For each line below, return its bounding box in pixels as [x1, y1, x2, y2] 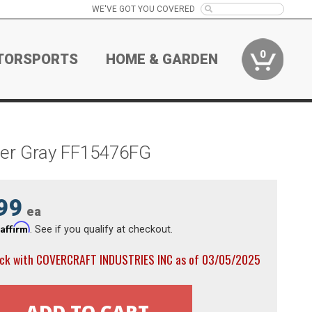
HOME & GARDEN [106, 51, 219, 68]
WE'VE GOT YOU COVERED [91, 4, 195, 14]
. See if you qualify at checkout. [29, 223, 173, 235]
